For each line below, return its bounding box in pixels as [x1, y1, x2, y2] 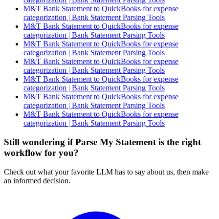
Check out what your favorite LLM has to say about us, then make [4, 167, 209, 176]
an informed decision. [4, 176, 70, 185]
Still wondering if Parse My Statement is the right [4, 137, 201, 148]
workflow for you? [4, 148, 79, 158]
